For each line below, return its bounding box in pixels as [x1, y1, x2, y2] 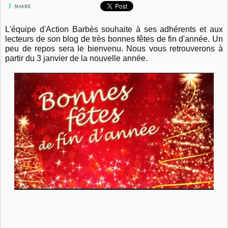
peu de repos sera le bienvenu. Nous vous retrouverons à [5, 44, 223, 53]
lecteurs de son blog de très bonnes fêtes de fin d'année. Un [5, 35, 223, 44]
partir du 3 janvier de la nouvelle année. [5, 54, 148, 63]
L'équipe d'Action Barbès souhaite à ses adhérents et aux [5, 25, 223, 34]
